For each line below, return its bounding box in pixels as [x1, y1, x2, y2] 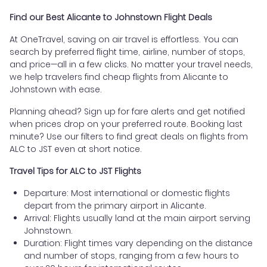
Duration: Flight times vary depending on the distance [24, 237, 253, 250]
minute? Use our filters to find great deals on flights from [10, 131, 248, 143]
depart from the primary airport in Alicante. [24, 200, 206, 212]
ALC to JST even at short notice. [10, 143, 142, 156]
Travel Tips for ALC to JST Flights [10, 165, 141, 178]
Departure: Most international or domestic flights [24, 187, 230, 200]
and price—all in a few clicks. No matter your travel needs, [10, 58, 253, 71]
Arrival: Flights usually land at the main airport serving [24, 212, 250, 225]
